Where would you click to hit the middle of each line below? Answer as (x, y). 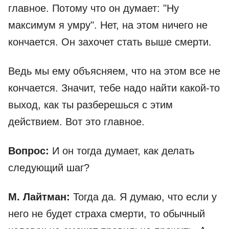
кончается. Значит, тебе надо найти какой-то (114, 88)
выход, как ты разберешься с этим (90, 105)
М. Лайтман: (41, 197)
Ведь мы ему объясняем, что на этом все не (114, 71)
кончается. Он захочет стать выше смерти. (110, 42)
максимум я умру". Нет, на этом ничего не (108, 25)
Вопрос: (30, 151)
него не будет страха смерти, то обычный (107, 214)
